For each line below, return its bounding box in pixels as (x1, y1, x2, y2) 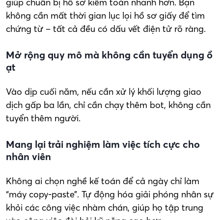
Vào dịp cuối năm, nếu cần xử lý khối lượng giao (6, 85, 201, 97)
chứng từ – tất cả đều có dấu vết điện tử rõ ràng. (6, 23, 206, 34)
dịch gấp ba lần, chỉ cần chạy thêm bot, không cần (6, 99, 211, 110)
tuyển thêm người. (6, 112, 81, 124)
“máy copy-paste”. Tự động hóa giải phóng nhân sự (6, 188, 214, 200)
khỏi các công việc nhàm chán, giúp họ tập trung (6, 201, 203, 213)
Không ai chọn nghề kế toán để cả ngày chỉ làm (6, 175, 199, 187)
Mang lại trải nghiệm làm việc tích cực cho (6, 137, 200, 150)
